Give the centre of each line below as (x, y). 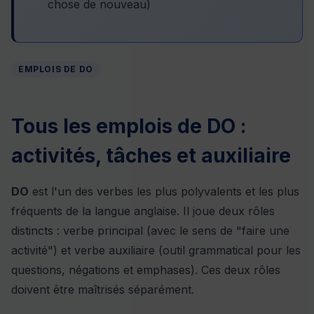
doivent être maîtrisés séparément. (103, 289)
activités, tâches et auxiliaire (151, 155)
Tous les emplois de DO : (129, 126)
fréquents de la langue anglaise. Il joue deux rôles (143, 211)
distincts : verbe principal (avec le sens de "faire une (150, 230)
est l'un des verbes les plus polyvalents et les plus (164, 191)
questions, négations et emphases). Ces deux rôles (146, 269)
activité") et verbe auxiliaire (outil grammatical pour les (156, 250)
